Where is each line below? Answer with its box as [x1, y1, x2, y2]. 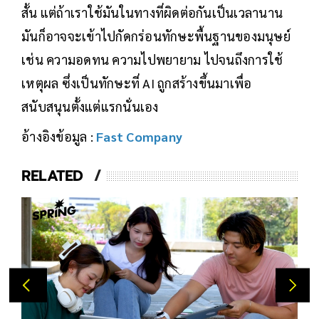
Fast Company [96, 128, 182, 145]
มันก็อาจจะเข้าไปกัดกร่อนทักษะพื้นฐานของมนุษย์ [21, 28, 291, 45]
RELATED [21, 165, 83, 187]
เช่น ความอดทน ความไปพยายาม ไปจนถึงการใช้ [21, 51, 283, 68]
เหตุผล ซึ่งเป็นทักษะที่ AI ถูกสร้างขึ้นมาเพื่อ [21, 75, 252, 92]
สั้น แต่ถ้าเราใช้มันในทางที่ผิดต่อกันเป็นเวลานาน [21, 4, 283, 21]
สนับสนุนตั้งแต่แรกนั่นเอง [21, 98, 159, 115]
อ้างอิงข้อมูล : [21, 128, 96, 145]
